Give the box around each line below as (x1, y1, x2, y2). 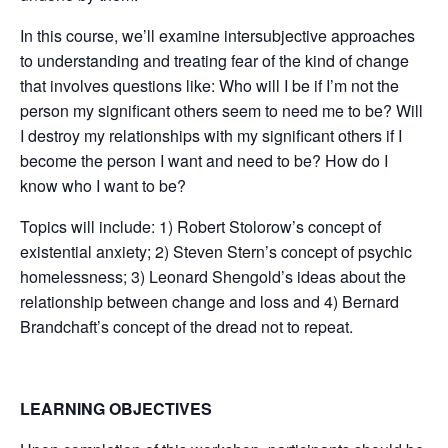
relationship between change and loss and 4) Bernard (20, 290, 399, 313)
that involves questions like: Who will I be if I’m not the (20, 74, 399, 97)
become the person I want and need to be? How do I (20, 149, 388, 172)
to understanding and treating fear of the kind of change (20, 49, 409, 72)
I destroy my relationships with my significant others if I (20, 124, 402, 147)
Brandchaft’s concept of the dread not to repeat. (20, 315, 353, 338)
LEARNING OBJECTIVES (20, 397, 212, 420)
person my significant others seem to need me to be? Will (20, 99, 423, 122)
